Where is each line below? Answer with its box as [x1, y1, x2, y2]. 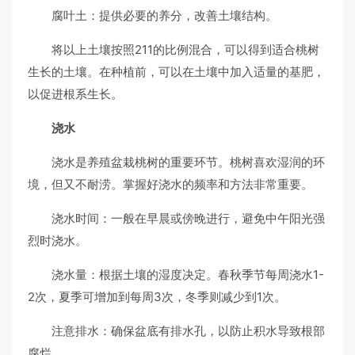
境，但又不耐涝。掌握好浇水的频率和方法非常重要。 [28, 177, 313, 192]
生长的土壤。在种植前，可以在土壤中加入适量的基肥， [28, 64, 325, 79]
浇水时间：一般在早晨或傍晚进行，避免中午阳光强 [52, 211, 325, 226]
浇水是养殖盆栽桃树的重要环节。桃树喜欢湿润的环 [52, 155, 325, 170]
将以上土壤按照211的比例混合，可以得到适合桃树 [52, 42, 319, 57]
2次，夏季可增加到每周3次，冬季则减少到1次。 [28, 289, 286, 304]
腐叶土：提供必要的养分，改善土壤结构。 [52, 8, 277, 23]
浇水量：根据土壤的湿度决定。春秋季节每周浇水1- [52, 267, 324, 282]
